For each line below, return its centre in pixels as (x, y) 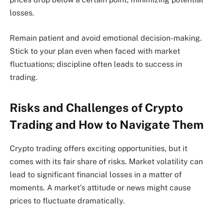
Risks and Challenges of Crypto (96, 108)
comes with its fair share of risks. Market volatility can (106, 162)
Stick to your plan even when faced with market (95, 51)
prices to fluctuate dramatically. (67, 201)
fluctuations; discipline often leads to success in (96, 64)
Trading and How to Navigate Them (107, 125)
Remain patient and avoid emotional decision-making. (106, 38)
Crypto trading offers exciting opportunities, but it (99, 149)
